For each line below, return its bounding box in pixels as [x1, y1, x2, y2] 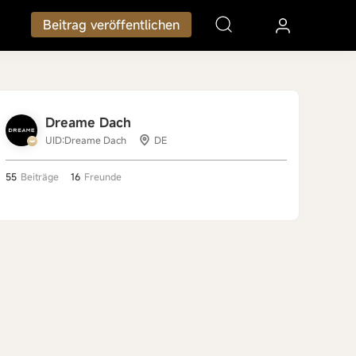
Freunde [84, 170, 122, 183]
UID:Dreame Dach [45, 133, 126, 146]
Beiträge [21, 170, 59, 183]
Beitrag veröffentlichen [43, 16, 180, 33]
